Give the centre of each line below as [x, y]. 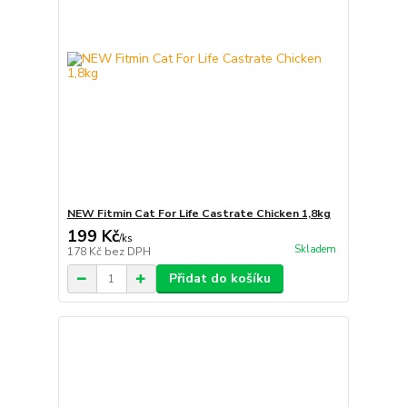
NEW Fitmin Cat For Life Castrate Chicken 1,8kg [199, 213]
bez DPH [127, 252]
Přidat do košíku [219, 278]
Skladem [315, 250]
